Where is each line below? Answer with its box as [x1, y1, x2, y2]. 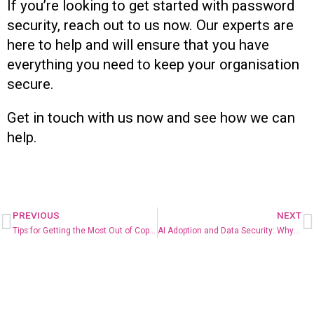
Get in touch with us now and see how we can [7, 109, 295, 127]
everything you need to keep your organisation [7, 55, 299, 73]
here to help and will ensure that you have [7, 36, 269, 53]
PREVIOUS [13, 210, 60, 221]
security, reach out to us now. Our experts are [7, 16, 294, 34]
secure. [7, 75, 54, 93]
